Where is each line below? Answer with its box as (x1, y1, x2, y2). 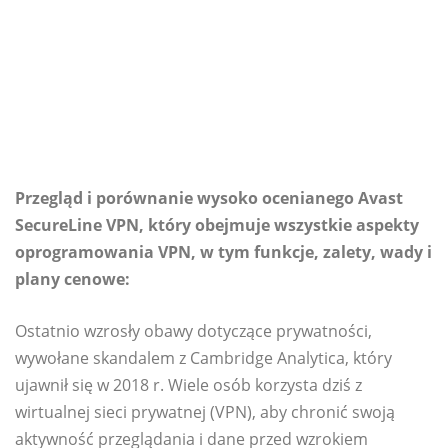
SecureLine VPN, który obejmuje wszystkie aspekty (15, 214, 419, 236)
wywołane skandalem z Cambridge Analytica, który (15, 347, 392, 369)
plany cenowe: (15, 268, 130, 290)
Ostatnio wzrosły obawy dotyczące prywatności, (15, 320, 372, 342)
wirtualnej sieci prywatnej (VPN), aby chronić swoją (15, 401, 395, 423)
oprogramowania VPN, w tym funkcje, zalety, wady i (15, 241, 432, 263)
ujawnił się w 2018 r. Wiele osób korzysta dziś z (15, 374, 362, 396)
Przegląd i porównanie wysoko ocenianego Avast (15, 187, 403, 209)
